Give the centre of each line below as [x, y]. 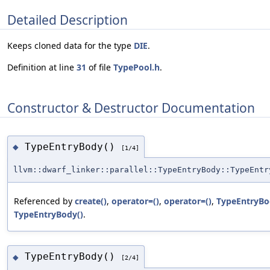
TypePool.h [137, 67]
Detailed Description [67, 20]
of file [100, 67]
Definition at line [42, 67]
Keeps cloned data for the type [71, 46]
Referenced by [44, 201]
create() [91, 201]
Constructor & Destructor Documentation [131, 108]
